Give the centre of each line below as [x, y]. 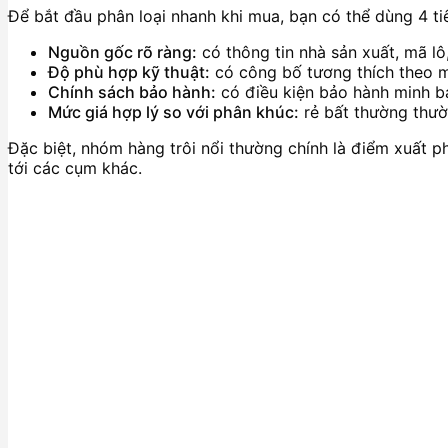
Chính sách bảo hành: [132, 91]
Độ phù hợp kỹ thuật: [129, 71]
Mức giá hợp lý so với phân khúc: [173, 111]
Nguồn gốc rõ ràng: [122, 51]
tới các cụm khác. [75, 167]
